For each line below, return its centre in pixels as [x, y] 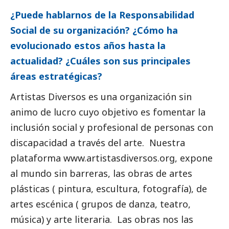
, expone [194, 158]
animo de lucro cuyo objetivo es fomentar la [108, 112]
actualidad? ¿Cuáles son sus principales [100, 61]
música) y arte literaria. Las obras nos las [102, 220]
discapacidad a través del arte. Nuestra [98, 143]
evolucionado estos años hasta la [88, 46]
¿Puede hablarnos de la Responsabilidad [102, 15]
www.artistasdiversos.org [119, 158]
